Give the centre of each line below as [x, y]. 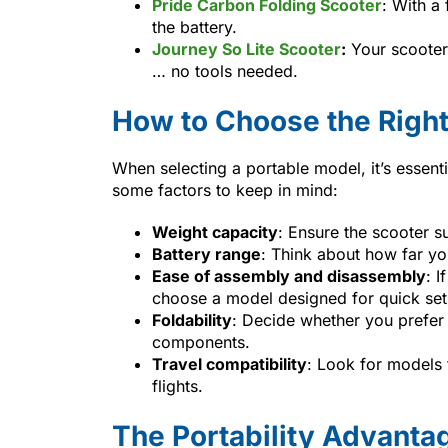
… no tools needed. [225, 70]
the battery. [194, 26]
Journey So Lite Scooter [246, 48]
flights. [177, 385]
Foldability [192, 319]
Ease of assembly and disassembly [289, 275]
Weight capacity [215, 231]
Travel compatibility [229, 363]
